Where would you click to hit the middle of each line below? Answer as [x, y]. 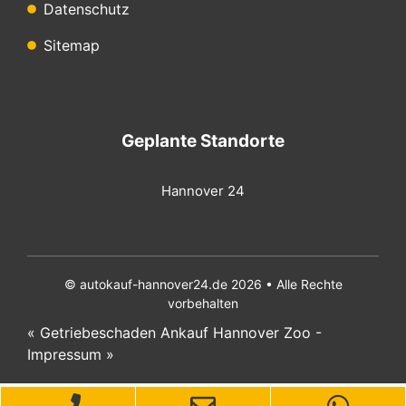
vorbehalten [203, 303]
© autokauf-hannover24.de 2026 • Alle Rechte [203, 284]
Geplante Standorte [203, 140]
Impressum [64, 354]
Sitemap [71, 45]
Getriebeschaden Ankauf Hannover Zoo [175, 332]
